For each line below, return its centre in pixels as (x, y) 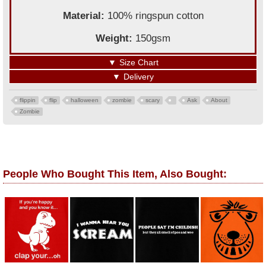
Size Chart (139, 63)
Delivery (139, 77)
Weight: (115, 39)
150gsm (153, 39)
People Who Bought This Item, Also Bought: (115, 174)
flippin (28, 100)
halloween (85, 100)
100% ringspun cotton (155, 16)
